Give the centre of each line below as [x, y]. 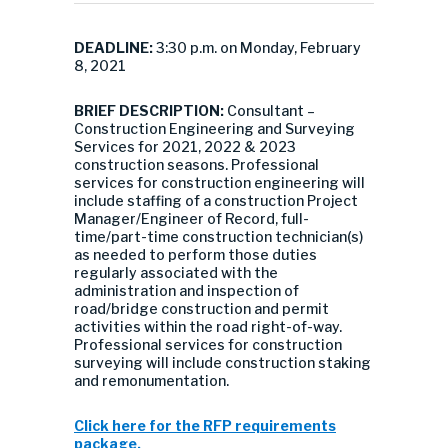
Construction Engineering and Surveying [214, 128]
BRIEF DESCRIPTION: [150, 110]
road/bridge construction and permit [201, 308]
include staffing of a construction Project [216, 200]
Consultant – [271, 110]
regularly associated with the [176, 272]
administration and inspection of [186, 290]
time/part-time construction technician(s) [218, 236]
